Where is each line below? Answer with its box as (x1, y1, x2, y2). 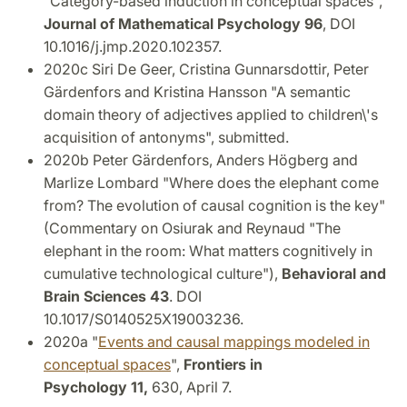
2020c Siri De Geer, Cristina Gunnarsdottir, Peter (44, 59, 369, 78)
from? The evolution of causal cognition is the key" (44, 195, 385, 214)
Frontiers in (184, 354, 263, 373)
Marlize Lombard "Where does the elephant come (44, 173, 379, 192)
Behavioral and (282, 263, 386, 283)
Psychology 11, (44, 377, 148, 396)
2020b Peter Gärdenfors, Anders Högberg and (44, 150, 358, 169)
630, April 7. (148, 377, 232, 396)
